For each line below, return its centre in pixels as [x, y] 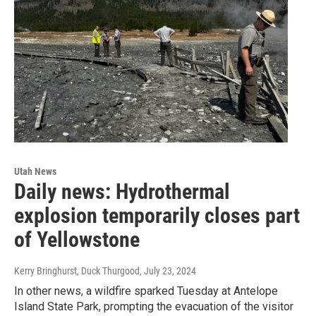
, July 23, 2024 [168, 271]
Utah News [35, 172]
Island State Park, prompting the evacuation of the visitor [154, 307]
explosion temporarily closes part [157, 216]
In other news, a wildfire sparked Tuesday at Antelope [146, 291]
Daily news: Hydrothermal [122, 192]
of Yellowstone [77, 240]
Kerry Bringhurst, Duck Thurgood [77, 271]
